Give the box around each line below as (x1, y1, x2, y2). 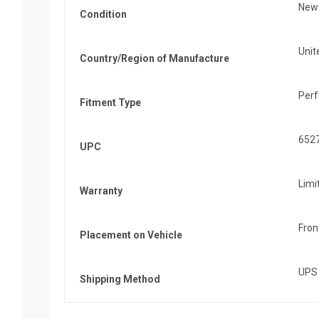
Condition (80, 8, 127, 20)
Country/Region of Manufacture (80, 52, 229, 64)
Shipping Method (80, 273, 160, 285)
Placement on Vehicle (80, 229, 182, 241)
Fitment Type (80, 96, 141, 108)
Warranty (80, 184, 122, 197)
